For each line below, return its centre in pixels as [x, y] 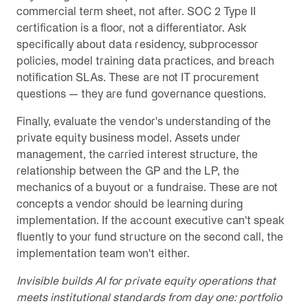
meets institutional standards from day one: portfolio [150, 297]
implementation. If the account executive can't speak [151, 220]
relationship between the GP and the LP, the [128, 170]
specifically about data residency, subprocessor [137, 44]
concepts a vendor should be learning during [130, 203]
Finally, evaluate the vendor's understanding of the [144, 121]
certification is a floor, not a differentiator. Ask [132, 27]
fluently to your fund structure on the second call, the [150, 236]
